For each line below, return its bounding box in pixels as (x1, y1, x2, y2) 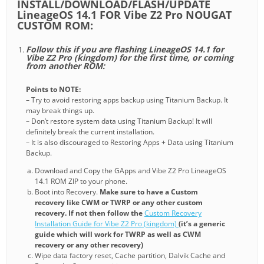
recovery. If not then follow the (35, 208, 144, 219)
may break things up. (26, 105, 94, 116)
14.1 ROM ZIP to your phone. (35, 176, 127, 187)
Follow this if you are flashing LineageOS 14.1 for (26, 44, 224, 55)
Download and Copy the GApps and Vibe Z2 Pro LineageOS (35, 166, 226, 176)
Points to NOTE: (26, 84, 81, 95)
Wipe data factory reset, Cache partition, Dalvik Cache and (35, 250, 225, 261)
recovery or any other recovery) (35, 240, 143, 250)
